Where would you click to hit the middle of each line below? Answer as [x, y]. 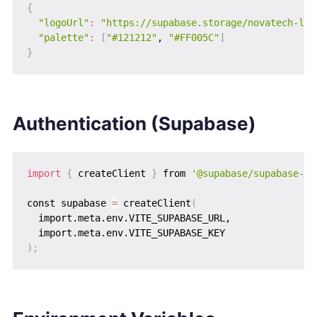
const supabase [69, 203]
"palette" [63, 38]
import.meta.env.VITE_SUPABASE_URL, [128, 218]
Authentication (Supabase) [134, 124]
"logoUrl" [63, 23]
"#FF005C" [194, 38]
